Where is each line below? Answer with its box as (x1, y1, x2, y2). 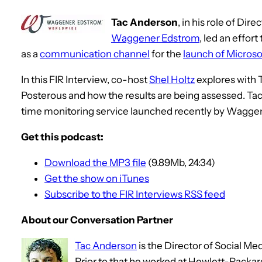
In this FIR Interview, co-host (21, 73, 149, 85)
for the (150, 47, 183, 60)
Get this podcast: (21, 130, 104, 143)
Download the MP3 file (44, 156, 146, 168)
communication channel (40, 47, 150, 60)
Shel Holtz (149, 73, 195, 85)
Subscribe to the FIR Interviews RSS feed (44, 188, 225, 200)
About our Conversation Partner (21, 213, 173, 226)
